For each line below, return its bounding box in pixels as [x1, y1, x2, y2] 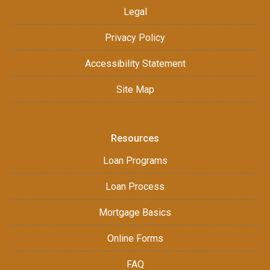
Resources [111, 132, 159, 144]
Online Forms [107, 232, 163, 244]
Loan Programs [102, 154, 168, 166]
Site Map [116, 83, 154, 95]
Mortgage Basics [99, 206, 171, 218]
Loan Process [105, 180, 165, 192]
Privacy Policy [105, 31, 165, 43]
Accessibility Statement [84, 57, 186, 69]
